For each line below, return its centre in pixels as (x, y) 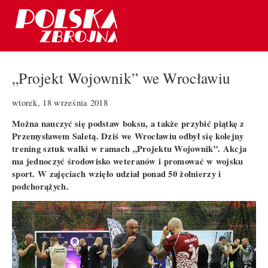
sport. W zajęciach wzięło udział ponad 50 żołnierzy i (117, 173)
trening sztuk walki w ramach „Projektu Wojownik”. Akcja (130, 148)
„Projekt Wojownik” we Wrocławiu (121, 78)
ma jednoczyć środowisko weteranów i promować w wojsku (128, 161)
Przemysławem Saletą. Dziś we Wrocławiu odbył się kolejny (128, 136)
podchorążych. (40, 186)
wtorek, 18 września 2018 (60, 102)
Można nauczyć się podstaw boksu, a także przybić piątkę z (128, 123)
